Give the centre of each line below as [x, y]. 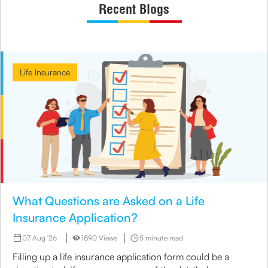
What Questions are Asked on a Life [109, 201]
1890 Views [99, 238]
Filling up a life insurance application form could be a [121, 257]
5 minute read [161, 238]
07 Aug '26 [39, 238]
